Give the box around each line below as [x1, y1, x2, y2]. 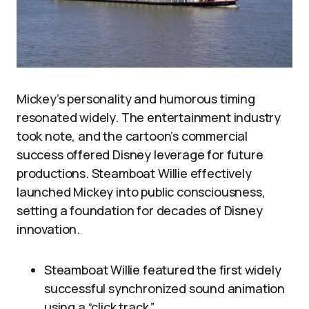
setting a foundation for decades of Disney [17, 201, 263, 219]
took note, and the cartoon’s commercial [17, 127, 248, 144]
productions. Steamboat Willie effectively [17, 164, 252, 181]
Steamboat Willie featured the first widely [44, 261, 281, 278]
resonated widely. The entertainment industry [17, 108, 281, 126]
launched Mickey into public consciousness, [17, 183, 266, 200]
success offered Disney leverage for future [17, 146, 263, 163]
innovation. [17, 220, 81, 237]
